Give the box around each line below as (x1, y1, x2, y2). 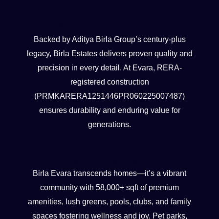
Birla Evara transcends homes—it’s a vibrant (33, 169, 186, 178)
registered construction (70, 77, 149, 86)
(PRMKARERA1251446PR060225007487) (34, 91, 185, 100)
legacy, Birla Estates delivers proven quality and (26, 49, 193, 58)
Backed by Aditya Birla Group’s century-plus (33, 35, 186, 44)
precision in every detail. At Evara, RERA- (37, 63, 182, 72)
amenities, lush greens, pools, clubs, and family (28, 197, 191, 206)
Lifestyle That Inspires (60, 153, 159, 167)
